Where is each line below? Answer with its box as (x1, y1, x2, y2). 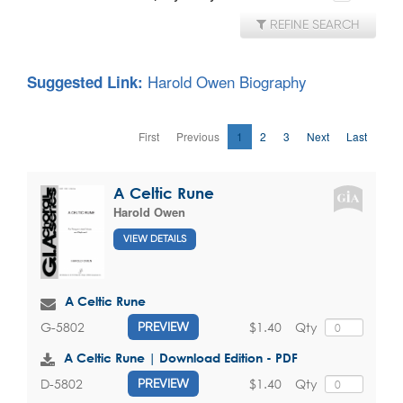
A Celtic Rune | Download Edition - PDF (64, 350, 298, 366)
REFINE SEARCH (266, 17, 360, 32)
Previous (176, 129, 219, 145)
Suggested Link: (27, 71, 148, 94)
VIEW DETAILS (123, 232, 186, 245)
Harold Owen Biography (148, 70, 307, 94)
